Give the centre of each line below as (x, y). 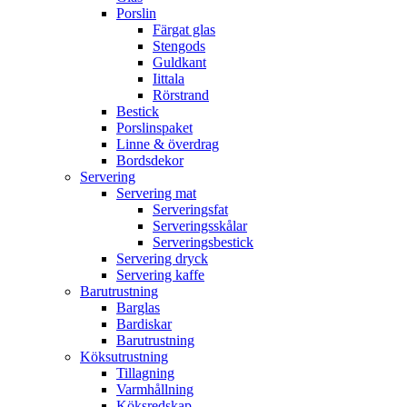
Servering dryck (162, 258)
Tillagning (145, 372)
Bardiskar (144, 323)
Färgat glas (184, 29)
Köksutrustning (124, 356)
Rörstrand (181, 94)
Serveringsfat (190, 209)
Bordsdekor (150, 160)
